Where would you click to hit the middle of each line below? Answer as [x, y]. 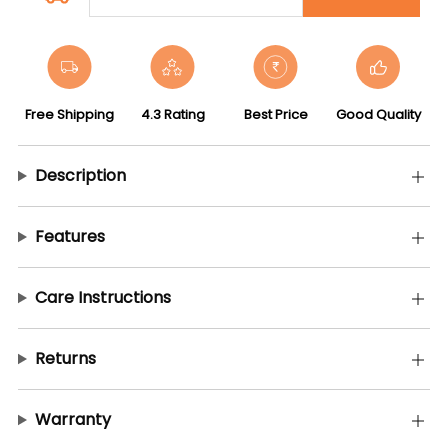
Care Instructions [102, 297]
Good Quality [378, 114]
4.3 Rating [172, 114]
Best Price [275, 114]
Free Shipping [69, 114]
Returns [65, 358]
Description [80, 175]
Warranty [72, 419]
